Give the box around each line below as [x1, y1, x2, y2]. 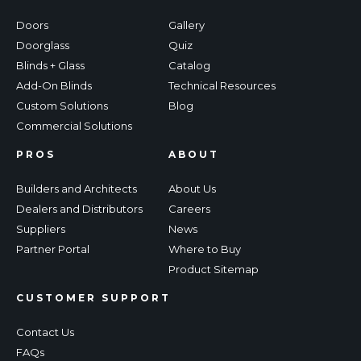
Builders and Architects [16, 181, 137, 195]
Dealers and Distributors [16, 201, 143, 215]
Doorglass [16, 38, 69, 52]
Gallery [168, 18, 205, 31]
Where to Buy [168, 242, 241, 255]
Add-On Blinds [16, 78, 92, 92]
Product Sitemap [168, 262, 259, 276]
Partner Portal [16, 242, 89, 255]
